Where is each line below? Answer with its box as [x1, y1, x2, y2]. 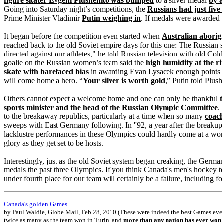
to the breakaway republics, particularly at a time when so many [4, 112, 205, 120]
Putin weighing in [82, 14, 141, 22]
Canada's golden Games [4, 200, 67, 208]
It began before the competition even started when [4, 32, 162, 40]
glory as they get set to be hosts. [4, 139, 103, 147]
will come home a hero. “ [4, 76, 83, 85]
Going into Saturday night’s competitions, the [4, 5, 147, 13]
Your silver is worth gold [83, 76, 165, 85]
